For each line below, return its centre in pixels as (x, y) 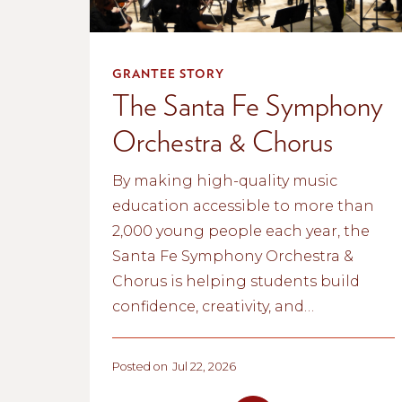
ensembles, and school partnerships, (251, 356)
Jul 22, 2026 (204, 366)
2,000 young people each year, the (241, 231)
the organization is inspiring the (236, 381)
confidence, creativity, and (208, 306)
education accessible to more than (243, 205)
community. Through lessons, (222, 331)
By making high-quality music (225, 180)
